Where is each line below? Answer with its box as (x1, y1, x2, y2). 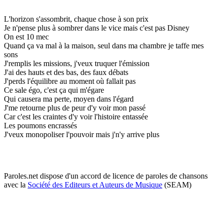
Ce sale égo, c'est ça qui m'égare (4, 85, 104, 94)
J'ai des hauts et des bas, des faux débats (4, 68, 128, 76)
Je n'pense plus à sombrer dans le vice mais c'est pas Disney (4, 23, 189, 32)
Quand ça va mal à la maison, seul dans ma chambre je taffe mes (4, 41, 204, 50)
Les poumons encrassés (4, 121, 77, 130)
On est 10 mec (4, 32, 49, 41)
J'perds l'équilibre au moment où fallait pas (4, 76, 136, 85)
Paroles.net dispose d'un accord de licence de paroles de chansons (4, 171, 208, 180)
